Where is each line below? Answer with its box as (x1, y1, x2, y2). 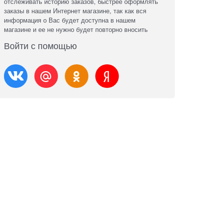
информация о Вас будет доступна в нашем (3, 15, 136, 25)
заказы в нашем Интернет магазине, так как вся (3, 6, 146, 16)
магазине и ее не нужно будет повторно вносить (3, 25, 148, 34)
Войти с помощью (3, 39, 77, 52)
